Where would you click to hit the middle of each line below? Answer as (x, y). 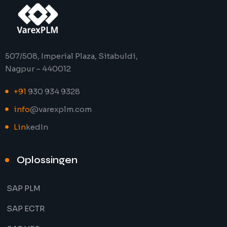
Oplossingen (47, 160)
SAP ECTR (26, 209)
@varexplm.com (61, 109)
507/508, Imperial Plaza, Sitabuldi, (71, 56)
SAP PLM (24, 188)
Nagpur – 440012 (38, 69)
